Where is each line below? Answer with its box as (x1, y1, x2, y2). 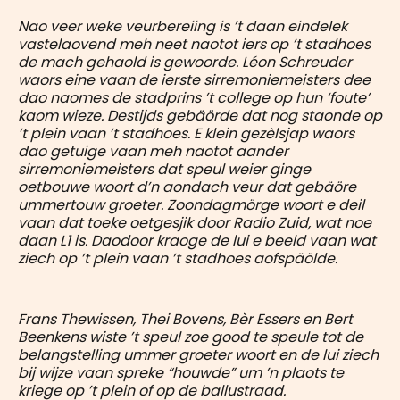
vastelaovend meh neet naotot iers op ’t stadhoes (18, 33, 371, 54)
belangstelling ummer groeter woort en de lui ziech (18, 344, 379, 365)
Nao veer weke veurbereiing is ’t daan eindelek (18, 15, 347, 37)
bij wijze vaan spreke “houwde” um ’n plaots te (18, 362, 344, 383)
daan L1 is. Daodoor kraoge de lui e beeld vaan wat (18, 229, 376, 251)
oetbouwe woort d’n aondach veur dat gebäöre (18, 176, 356, 197)
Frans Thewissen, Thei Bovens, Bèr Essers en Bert (18, 308, 353, 329)
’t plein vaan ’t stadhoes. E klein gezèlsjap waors (18, 122, 354, 144)
